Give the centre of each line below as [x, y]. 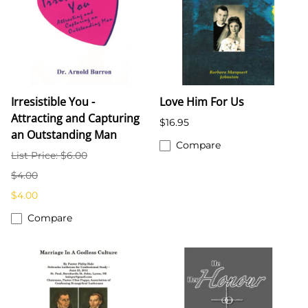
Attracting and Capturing [75, 119]
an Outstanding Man [64, 135]
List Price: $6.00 [49, 156]
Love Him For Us [202, 102]
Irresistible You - [53, 102]
